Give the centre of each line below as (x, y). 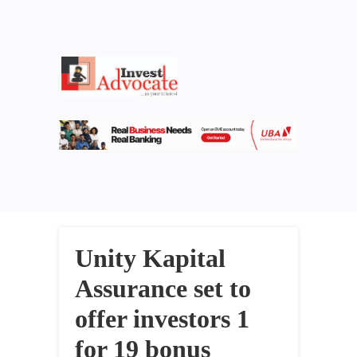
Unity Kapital (150, 259)
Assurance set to (163, 289)
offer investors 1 (162, 319)
